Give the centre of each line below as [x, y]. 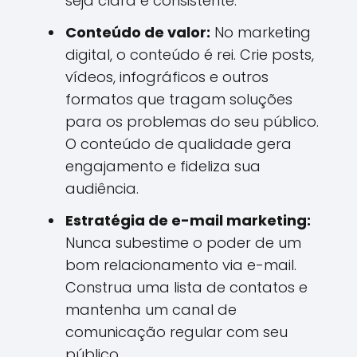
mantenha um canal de [151, 310]
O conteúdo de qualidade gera [178, 144]
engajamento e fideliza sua [163, 166]
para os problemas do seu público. [192, 122]
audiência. [102, 188]
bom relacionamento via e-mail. [181, 265]
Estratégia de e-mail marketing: [188, 220]
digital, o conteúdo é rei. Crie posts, [190, 55]
